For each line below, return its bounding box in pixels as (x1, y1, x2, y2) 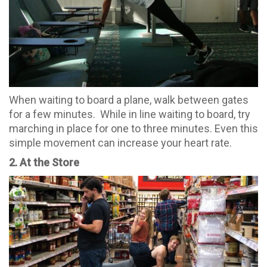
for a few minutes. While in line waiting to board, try (9, 107, 250, 120)
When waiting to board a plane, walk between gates (9, 93, 249, 106)
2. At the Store (9, 156, 79, 169)
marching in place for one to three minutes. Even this (9, 122, 258, 135)
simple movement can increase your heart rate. (9, 136, 232, 149)
